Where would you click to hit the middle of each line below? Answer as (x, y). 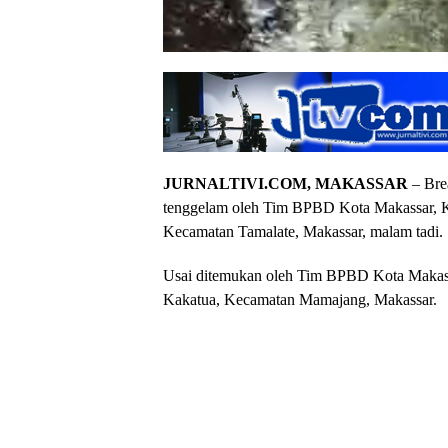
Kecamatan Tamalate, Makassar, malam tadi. (303, 231)
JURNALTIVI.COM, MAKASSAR (285, 183)
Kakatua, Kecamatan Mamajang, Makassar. (300, 299)
